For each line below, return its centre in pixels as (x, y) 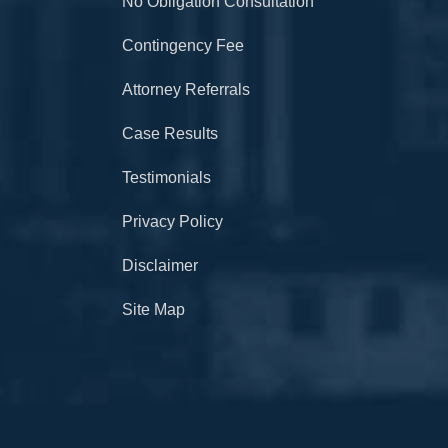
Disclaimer (159, 266)
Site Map (153, 310)
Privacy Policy (172, 222)
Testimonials (166, 178)
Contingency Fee (182, 46)
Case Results (169, 134)
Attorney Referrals (185, 90)
